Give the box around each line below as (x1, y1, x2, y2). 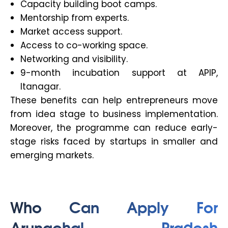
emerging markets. (10, 149, 94, 162)
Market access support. (20, 25, 122, 38)
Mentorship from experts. (20, 12, 129, 24)
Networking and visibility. (20, 53, 128, 66)
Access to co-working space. (20, 39, 148, 52)
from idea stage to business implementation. (10, 108, 218, 121)
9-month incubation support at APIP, (20, 67, 218, 79)
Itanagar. (20, 80, 61, 93)
